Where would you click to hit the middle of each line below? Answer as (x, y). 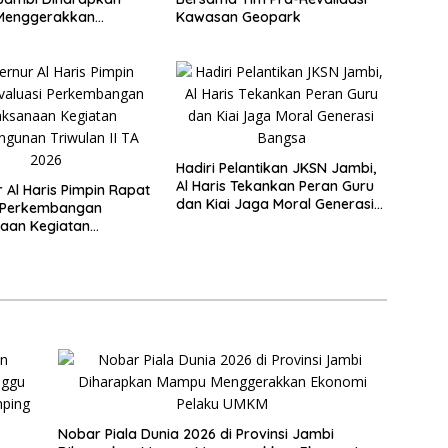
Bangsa (201, 221)
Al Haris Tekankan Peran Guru (274, 185)
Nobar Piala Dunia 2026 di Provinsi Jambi (195, 433)
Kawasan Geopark (238, 16)
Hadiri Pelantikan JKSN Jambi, (275, 167)
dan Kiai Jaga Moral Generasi (274, 203)
